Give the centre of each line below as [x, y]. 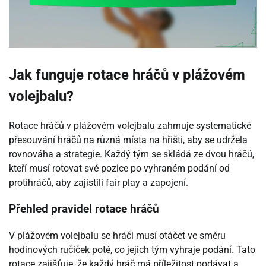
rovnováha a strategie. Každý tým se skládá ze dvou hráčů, [132, 154]
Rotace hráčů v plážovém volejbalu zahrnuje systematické [130, 125]
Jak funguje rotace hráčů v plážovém [127, 75]
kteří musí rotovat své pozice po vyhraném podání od [119, 168]
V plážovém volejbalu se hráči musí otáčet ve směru [117, 235]
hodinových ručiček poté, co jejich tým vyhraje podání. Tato [132, 249]
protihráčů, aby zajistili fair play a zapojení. [99, 182]
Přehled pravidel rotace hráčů [84, 209]
